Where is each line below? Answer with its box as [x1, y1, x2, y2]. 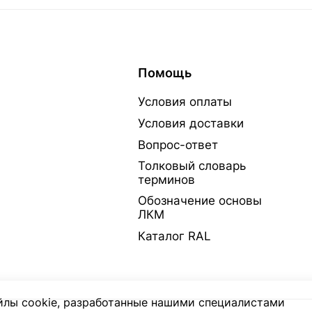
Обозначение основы [137, 194, 262, 208]
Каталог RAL [137, 229, 211, 243]
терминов [137, 173, 195, 187]
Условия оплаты [137, 95, 232, 109]
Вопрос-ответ [137, 138, 218, 152]
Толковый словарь [137, 159, 246, 173]
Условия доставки [137, 116, 244, 130]
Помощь [137, 65, 192, 80]
